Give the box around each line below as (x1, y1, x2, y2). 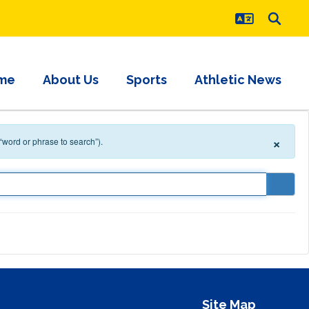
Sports (126, 72, 167, 87)
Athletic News (195, 72, 281, 87)
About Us (43, 72, 99, 87)
